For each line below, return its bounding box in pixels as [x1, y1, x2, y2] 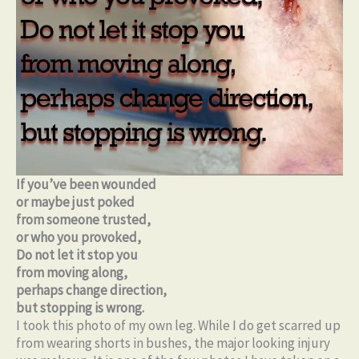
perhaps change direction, [16, 281, 167, 300]
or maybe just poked [16, 193, 135, 212]
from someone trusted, [16, 211, 151, 229]
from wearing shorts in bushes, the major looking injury [16, 334, 330, 353]
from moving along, [16, 264, 127, 282]
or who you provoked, [16, 228, 141, 247]
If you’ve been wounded [16, 175, 156, 194]
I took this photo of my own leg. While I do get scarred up [16, 317, 341, 335]
